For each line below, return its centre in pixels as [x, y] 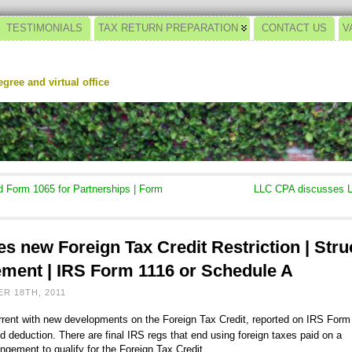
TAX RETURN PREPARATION [168, 28]
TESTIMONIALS [44, 28]
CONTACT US [294, 28]
